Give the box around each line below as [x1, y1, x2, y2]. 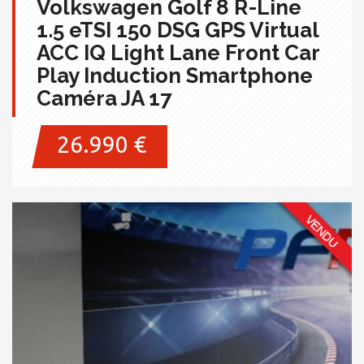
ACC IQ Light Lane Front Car [37, 41, 320, 65]
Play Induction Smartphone [37, 63, 313, 88]
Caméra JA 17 [37, 86, 172, 110]
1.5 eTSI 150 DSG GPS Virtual [37, 18, 319, 42]
